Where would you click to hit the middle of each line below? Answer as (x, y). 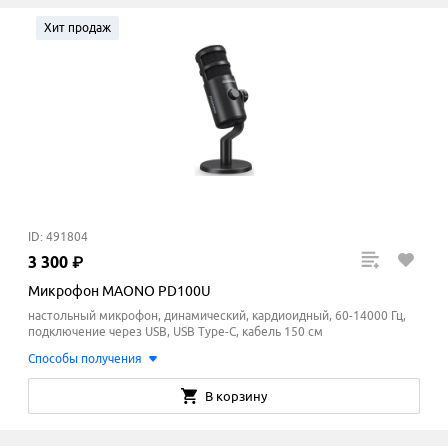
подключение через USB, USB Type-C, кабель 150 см (175, 332)
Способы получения (85, 359)
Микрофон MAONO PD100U (119, 291)
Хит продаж (77, 28)
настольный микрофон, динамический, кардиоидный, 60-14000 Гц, (217, 316)
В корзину (236, 396)
